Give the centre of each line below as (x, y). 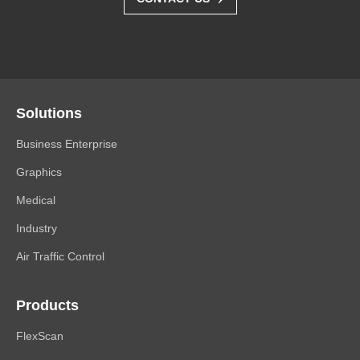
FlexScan (40, 336)
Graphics (39, 172)
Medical (36, 200)
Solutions (49, 114)
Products (47, 306)
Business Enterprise (67, 144)
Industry (37, 229)
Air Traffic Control (60, 257)
